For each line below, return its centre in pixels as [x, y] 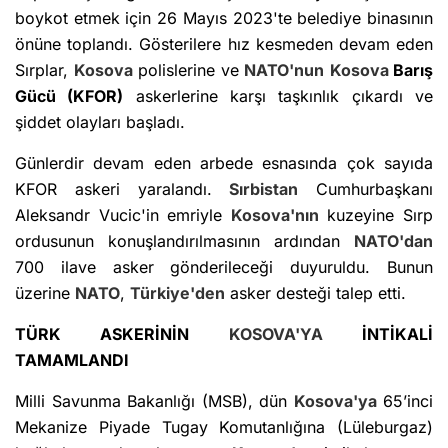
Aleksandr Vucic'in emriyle [123, 215]
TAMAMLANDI [72, 360]
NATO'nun [284, 70]
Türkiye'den [177, 293]
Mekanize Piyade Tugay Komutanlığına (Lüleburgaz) [224, 427]
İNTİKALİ [378, 334]
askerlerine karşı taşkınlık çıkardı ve [278, 96]
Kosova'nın [274, 215]
